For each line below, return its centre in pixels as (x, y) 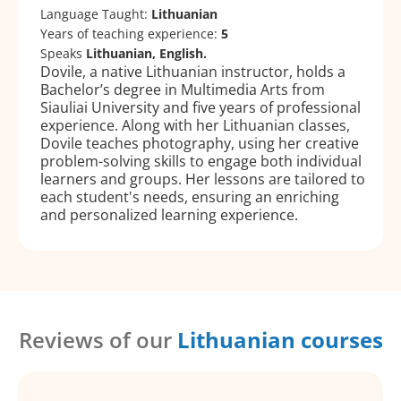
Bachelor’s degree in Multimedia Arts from (183, 89)
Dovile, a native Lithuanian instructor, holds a (193, 71)
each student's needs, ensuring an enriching (190, 196)
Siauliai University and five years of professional (200, 107)
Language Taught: (96, 13)
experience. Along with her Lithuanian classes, (195, 125)
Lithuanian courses (280, 339)
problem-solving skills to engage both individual (201, 161)
